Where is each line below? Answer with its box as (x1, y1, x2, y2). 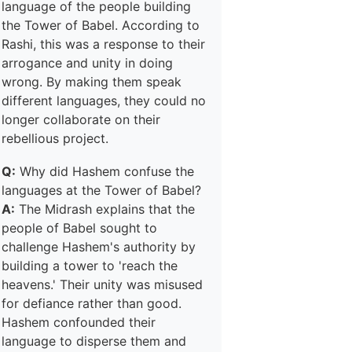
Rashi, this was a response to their (2, 36, 205, 52)
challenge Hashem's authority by (2, 239, 196, 255)
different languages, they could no (2, 93, 206, 108)
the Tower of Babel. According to (2, 17, 200, 33)
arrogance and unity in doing (2, 55, 173, 71)
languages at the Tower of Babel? (2, 182, 201, 198)
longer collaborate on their (2, 112, 160, 127)
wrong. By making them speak (2, 74, 181, 90)
